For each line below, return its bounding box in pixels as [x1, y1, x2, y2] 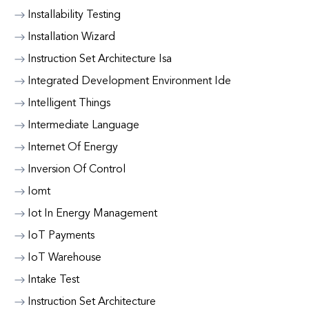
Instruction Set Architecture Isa [28, 54, 172, 65]
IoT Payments [28, 230, 94, 241]
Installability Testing [28, 10, 121, 21]
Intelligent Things [28, 98, 110, 109]
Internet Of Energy [28, 142, 118, 153]
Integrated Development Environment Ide [28, 76, 231, 87]
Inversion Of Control [28, 164, 126, 175]
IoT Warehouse [28, 252, 101, 263]
